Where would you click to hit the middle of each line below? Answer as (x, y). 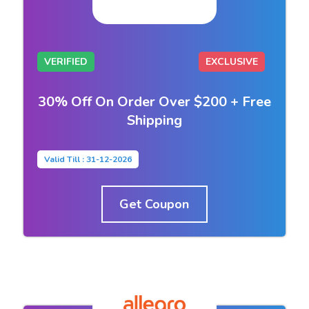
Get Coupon (154, 204)
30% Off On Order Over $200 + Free (154, 101)
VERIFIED (66, 61)
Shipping (154, 120)
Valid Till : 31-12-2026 (88, 159)
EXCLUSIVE (232, 61)
